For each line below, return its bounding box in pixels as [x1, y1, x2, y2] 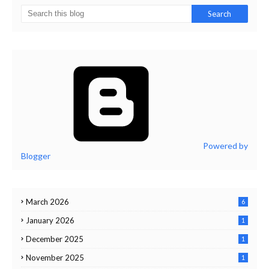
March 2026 [26, 197, 69, 207]
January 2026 [26, 216, 74, 225]
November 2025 [26, 253, 84, 262]
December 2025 [26, 234, 83, 244]
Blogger [21, 151, 50, 161]
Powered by [201, 141, 248, 151]
